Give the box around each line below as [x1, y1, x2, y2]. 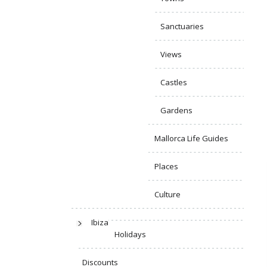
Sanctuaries [160, 21, 204, 32]
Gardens [160, 105, 193, 116]
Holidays [114, 229, 146, 240]
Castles [160, 77, 187, 88]
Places [154, 161, 178, 172]
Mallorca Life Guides [154, 133, 228, 144]
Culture [154, 189, 181, 200]
